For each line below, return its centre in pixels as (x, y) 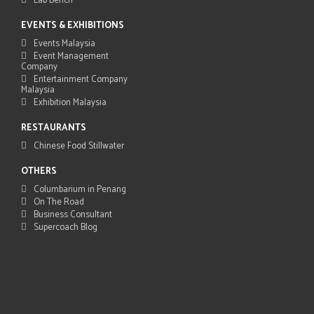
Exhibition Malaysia (70, 102)
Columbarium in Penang (80, 189)
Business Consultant (73, 214)
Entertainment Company (81, 79)
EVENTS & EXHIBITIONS (73, 25)
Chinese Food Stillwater (79, 146)
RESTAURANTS (54, 128)
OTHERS (39, 171)
